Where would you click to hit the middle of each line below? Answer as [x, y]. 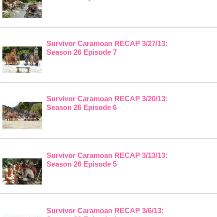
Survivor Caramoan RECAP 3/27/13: [107, 44]
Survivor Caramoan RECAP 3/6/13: [105, 211]
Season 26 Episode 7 [81, 52]
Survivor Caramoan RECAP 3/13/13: [107, 155]
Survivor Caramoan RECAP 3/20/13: [107, 99]
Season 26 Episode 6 [81, 108]
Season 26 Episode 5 [81, 164]
